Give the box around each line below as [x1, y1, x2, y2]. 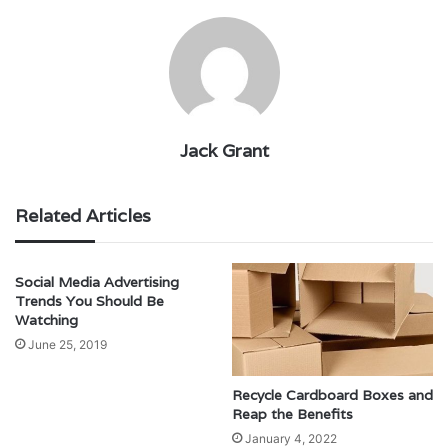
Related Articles [15, 203, 151, 227]
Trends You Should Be [15, 291, 164, 310]
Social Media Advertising [15, 272, 179, 291]
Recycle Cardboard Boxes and [232, 386, 433, 405]
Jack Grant [179, 138, 269, 162]
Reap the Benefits [232, 405, 353, 424]
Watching [15, 310, 78, 329]
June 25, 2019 [28, 336, 107, 352]
